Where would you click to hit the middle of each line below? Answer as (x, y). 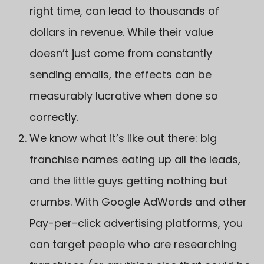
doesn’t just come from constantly (121, 53)
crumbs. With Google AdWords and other (138, 202)
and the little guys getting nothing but (128, 180)
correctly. (54, 117)
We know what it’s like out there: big (123, 138)
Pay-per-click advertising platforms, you (136, 223)
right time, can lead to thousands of (124, 11)
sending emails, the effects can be (121, 74)
